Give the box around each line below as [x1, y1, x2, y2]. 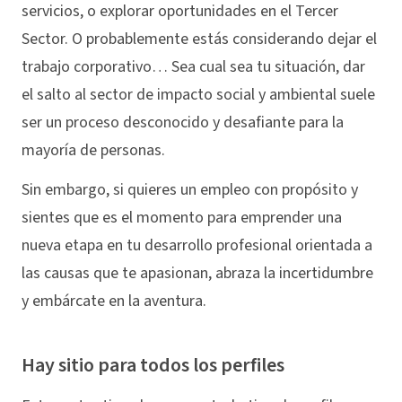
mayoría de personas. [22, 138, 165, 162]
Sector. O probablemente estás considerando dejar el [22, 27, 377, 50]
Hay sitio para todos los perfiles [22, 351, 284, 380]
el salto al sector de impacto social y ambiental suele [22, 83, 375, 106]
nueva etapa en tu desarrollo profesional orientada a [22, 234, 372, 258]
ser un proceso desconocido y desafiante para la [22, 110, 344, 134]
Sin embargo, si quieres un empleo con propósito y [22, 179, 358, 202]
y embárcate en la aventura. [22, 290, 210, 313]
